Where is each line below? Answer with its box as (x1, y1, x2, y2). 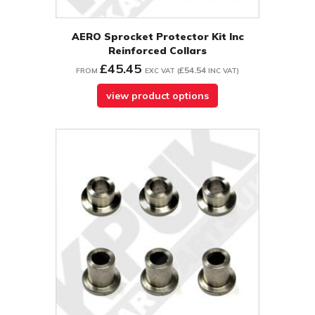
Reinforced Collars (108, 44, 207, 58)
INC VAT (208, 66, 237, 76)
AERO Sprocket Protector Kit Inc (71, 30, 244, 44)
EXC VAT (145, 66, 175, 76)
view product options (106, 89, 209, 103)
